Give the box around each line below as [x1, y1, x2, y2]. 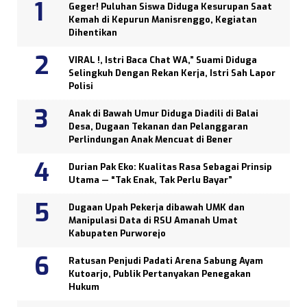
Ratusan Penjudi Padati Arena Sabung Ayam [69, 254, 263, 267]
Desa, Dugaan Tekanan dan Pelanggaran [69, 120, 248, 132]
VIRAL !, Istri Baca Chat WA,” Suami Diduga [69, 53, 257, 66]
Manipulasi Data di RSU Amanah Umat [69, 214, 238, 226]
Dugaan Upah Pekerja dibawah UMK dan [69, 201, 245, 213]
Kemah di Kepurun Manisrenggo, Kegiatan [69, 13, 257, 25]
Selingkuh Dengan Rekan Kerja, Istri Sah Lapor [69, 66, 275, 79]
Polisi [69, 79, 93, 92]
